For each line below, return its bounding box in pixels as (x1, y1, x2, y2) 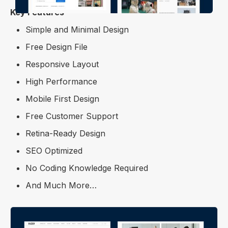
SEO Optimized (25, 145, 82, 156)
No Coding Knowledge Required (25, 162, 148, 173)
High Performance (25, 76, 97, 87)
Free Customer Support (25, 110, 118, 121)
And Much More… (25, 180, 97, 190)
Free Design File (25, 41, 88, 52)
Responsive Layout (25, 59, 99, 69)
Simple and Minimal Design (25, 24, 129, 35)
